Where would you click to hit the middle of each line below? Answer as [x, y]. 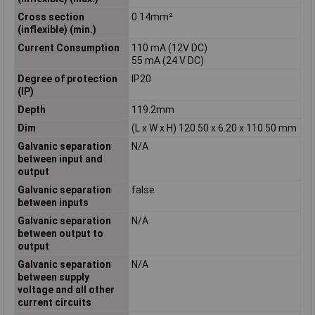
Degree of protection [67, 78]
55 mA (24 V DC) [167, 60]
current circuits [54, 302]
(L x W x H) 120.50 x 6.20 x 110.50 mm [214, 128]
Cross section [51, 17]
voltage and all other [66, 289]
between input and [60, 159]
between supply [53, 277]
